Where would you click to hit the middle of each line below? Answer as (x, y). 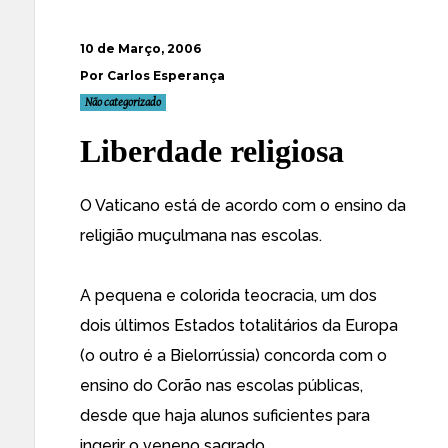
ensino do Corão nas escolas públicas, (221, 385)
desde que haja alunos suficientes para (225, 415)
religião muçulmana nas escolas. (201, 235)
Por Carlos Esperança (152, 75)
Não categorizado (123, 102)
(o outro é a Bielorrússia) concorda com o (233, 355)
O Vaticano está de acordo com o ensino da (243, 205)
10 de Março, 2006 (140, 48)
